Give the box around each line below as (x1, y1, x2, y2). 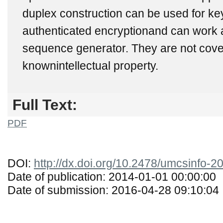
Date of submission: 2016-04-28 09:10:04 (7, 184, 219, 197)
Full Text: (12, 96, 77, 113)
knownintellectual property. (22, 59, 158, 72)
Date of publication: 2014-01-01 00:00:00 (7, 170, 216, 183)
